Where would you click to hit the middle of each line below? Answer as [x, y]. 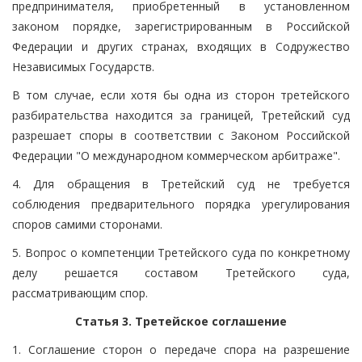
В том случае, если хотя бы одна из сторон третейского [181, 95]
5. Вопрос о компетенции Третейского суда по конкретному [181, 252]
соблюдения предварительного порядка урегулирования [181, 204]
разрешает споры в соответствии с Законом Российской [181, 135]
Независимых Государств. [83, 66]
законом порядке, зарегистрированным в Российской [181, 26]
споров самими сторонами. [87, 224]
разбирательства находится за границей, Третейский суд [181, 115]
